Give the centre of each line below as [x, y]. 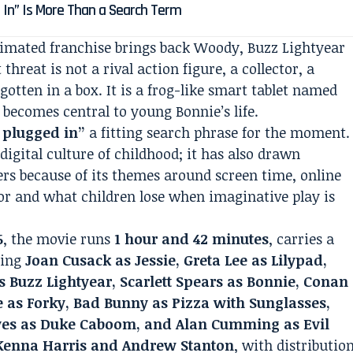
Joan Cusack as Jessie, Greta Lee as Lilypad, [176, 260]
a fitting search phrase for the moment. [218, 132]
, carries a [302, 239]
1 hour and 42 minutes [192, 239]
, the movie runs [59, 239]
